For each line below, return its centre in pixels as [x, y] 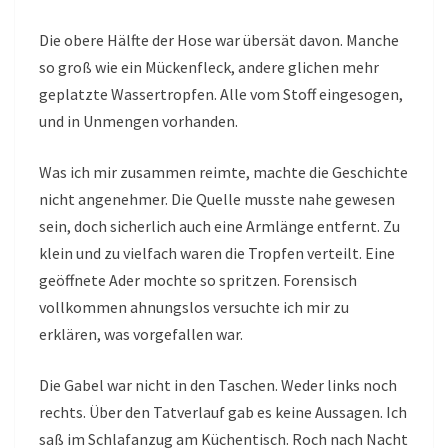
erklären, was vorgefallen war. [141, 334]
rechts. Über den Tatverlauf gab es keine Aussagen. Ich [223, 412]
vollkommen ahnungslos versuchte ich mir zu [194, 307]
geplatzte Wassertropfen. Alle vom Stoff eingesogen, [221, 94]
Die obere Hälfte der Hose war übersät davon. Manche [219, 40]
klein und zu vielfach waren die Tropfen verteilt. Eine [217, 253]
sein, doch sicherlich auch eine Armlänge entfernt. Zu [219, 226]
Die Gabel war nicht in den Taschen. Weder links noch [218, 385]
